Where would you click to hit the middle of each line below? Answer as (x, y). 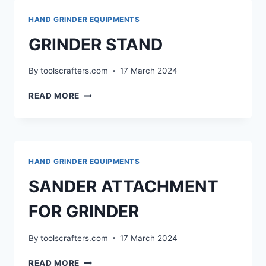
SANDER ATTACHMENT (123, 187)
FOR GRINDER (84, 212)
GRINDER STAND (96, 44)
